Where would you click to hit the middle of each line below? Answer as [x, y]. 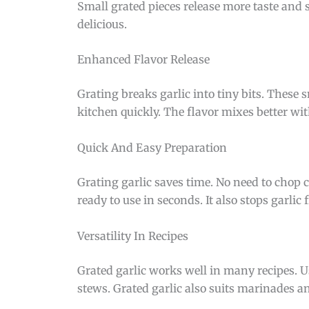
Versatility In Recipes [133, 236]
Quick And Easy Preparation [152, 147]
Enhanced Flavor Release [143, 60]
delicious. [102, 24]
